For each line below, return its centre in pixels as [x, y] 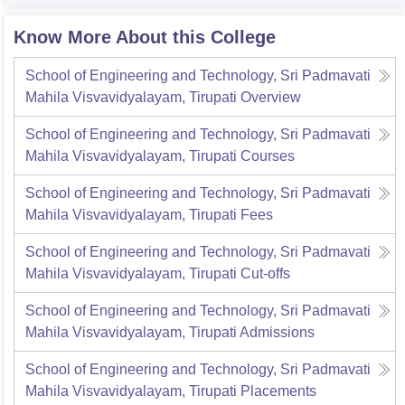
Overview [271, 97]
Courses [268, 155]
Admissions [277, 332]
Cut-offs [265, 273]
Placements [278, 391]
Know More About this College [145, 37]
